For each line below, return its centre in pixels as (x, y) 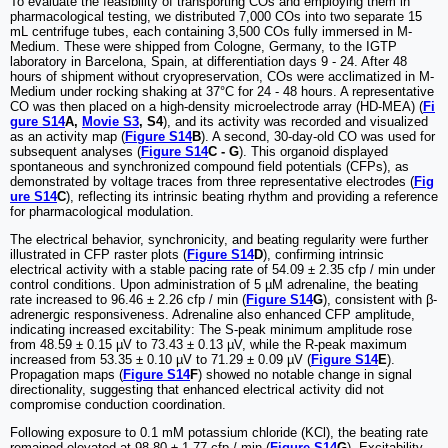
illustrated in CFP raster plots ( (98, 255)
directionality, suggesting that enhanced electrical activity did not (197, 390)
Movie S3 (110, 122)
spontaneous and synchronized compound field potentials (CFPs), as (209, 167)
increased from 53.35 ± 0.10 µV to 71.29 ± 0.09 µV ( (160, 360)
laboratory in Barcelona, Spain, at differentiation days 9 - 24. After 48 (208, 62)
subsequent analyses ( (75, 152)
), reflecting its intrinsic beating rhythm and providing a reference (252, 197)
